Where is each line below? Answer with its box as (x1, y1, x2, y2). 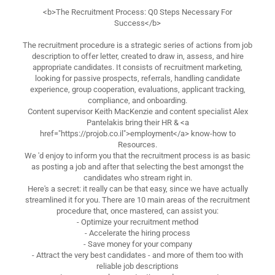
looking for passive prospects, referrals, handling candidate (35, 73, 240, 83)
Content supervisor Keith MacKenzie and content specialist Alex (27, 106, 248, 116)
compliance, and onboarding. (88, 95, 187, 105)
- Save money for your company (83, 239, 192, 249)
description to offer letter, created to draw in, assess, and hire (31, 51, 244, 61)
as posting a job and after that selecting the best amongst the (31, 161, 244, 171)
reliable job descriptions (96, 261, 179, 271)
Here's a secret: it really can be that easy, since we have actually (27, 184, 248, 193)
